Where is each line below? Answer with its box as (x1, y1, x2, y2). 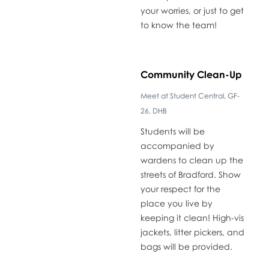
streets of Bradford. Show (140, 169, 241, 180)
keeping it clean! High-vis (140, 212, 244, 223)
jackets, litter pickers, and (140, 226, 244, 237)
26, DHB (140, 106, 167, 115)
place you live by (140, 198, 213, 208)
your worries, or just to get (140, 5, 244, 16)
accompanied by (140, 140, 214, 151)
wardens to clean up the (140, 154, 243, 165)
